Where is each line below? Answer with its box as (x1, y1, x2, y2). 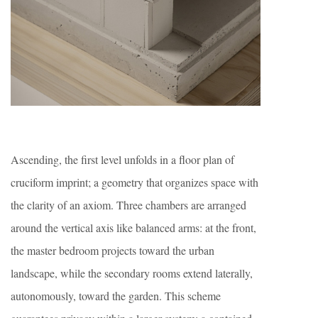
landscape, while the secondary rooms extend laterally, (11, 265, 253, 281)
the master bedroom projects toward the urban (11, 243, 214, 258)
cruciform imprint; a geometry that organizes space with (11, 175, 258, 190)
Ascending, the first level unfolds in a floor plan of (11, 152, 234, 168)
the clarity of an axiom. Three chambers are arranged (11, 197, 246, 213)
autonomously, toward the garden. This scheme (11, 288, 221, 304)
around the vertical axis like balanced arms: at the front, (11, 220, 256, 236)
